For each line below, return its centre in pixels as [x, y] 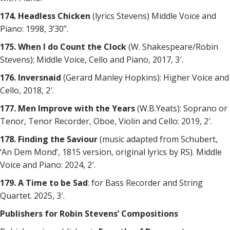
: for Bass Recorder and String [145, 183]
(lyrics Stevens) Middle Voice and [154, 16]
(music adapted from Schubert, [159, 139]
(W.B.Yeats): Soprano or [182, 108]
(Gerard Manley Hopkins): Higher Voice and [146, 78]
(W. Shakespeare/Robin [173, 47]
